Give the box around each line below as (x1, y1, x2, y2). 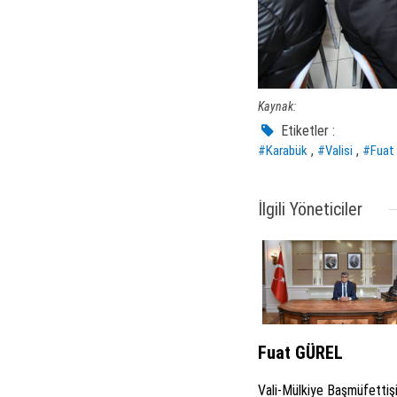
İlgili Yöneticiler (257, 198, 362, 221)
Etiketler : (277, 122, 336, 140)
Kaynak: (257, 99, 296, 114)
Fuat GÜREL (257, 342, 343, 364)
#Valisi (316, 143, 353, 160)
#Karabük (257, 143, 307, 160)
